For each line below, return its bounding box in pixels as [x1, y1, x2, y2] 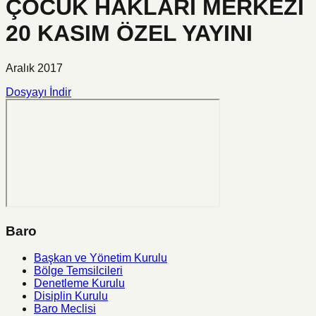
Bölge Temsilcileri [34, 265, 123, 277]
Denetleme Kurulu [34, 277, 125, 290]
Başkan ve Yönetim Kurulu [34, 252, 167, 265]
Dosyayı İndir [6, 85, 71, 98]
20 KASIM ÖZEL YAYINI [6, 20, 253, 47]
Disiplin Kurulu [34, 290, 108, 303]
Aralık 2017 [6, 61, 63, 74]
